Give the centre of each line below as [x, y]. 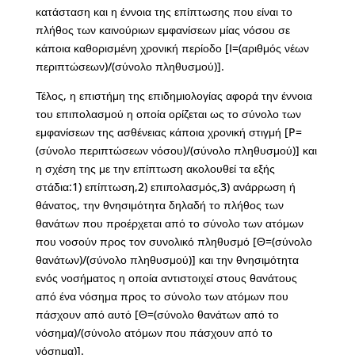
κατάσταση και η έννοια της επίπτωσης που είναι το [164, 11]
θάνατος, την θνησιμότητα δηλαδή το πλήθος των [159, 205]
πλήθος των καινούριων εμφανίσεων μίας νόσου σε [162, 30]
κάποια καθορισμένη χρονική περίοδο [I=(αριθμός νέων [172, 48]
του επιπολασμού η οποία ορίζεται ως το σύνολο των [168, 114]
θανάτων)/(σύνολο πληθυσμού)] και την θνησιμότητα [167, 260]
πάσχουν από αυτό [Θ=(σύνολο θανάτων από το [157, 314]
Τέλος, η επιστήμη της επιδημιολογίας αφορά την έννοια [174, 95]
